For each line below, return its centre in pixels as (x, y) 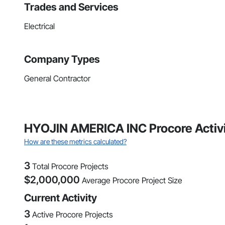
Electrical (39, 26)
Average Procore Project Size (132, 181)
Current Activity (61, 198)
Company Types (62, 60)
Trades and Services (71, 7)
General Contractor (57, 79)
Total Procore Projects (70, 166)
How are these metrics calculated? (75, 142)
